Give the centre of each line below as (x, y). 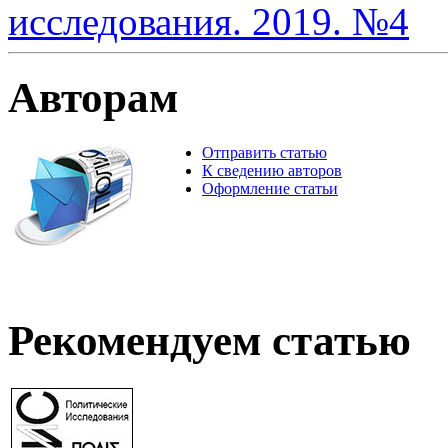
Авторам (93, 98)
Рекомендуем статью (209, 341)
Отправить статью (264, 153)
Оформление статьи (270, 189)
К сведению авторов (272, 171)
